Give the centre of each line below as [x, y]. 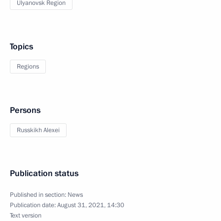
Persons [25, 110]
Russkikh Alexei [38, 130]
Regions [28, 67]
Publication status [44, 173]
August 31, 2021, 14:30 [91, 205]
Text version [26, 216]
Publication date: [34, 205]
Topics [21, 47]
